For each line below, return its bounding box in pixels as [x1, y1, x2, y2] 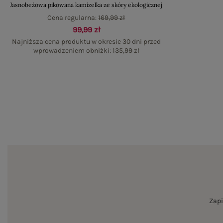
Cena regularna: [47, 13, 99, 22]
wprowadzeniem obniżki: [33, 46, 112, 55]
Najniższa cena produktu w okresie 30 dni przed [11, 37, 161, 46]
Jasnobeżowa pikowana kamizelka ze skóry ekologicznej [10, 1, 163, 8]
